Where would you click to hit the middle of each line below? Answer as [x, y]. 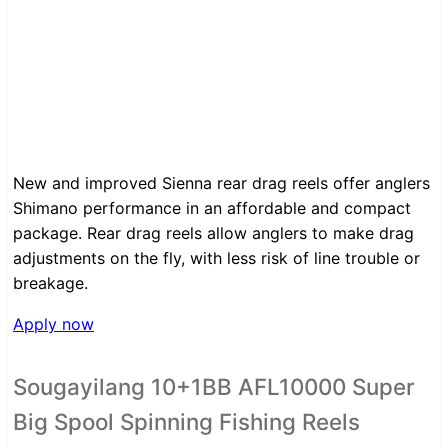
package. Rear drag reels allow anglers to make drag [213, 233]
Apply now [53, 324]
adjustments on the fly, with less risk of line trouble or [216, 258]
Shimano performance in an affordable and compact [212, 208]
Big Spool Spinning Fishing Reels [186, 421]
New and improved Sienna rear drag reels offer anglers [221, 183]
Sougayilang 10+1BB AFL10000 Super [214, 386]
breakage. [50, 283]
